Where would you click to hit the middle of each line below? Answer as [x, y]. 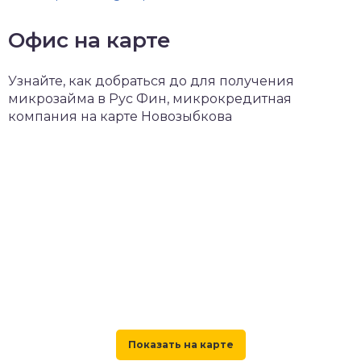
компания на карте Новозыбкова [120, 116]
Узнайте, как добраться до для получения [151, 81]
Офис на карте [89, 40]
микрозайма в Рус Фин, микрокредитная [150, 99]
